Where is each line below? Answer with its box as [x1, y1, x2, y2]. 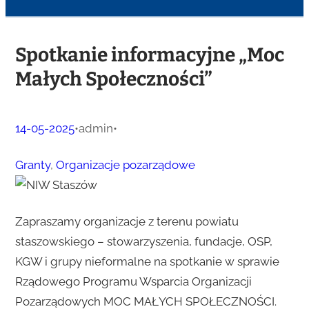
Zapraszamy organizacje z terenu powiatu [14, 215, 239, 229]
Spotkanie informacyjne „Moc [14, 43, 284, 67]
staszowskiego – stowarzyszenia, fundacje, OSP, [14, 235, 272, 249]
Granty [14, 158, 50, 172]
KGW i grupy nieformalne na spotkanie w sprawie [14, 255, 279, 269]
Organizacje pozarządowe [55, 158, 195, 172]
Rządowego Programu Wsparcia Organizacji [14, 275, 252, 289]
